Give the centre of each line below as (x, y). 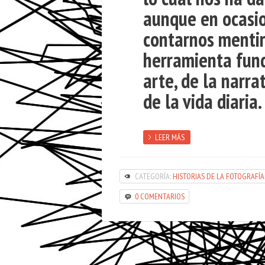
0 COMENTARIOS (160, 196)
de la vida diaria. (203, 101)
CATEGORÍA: (154, 176)
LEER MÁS (170, 137)
